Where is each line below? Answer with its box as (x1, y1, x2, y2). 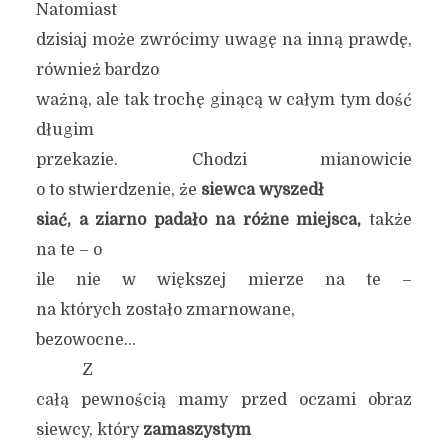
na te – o (35, 241, 102, 259)
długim (35, 121, 94, 139)
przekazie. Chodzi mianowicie (35, 151, 413, 169)
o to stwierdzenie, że (35, 181, 201, 199)
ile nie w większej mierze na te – (35, 271, 413, 289)
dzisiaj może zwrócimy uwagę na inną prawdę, (35, 31, 413, 49)
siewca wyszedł (200, 181, 324, 199)
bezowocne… (35, 331, 136, 349)
